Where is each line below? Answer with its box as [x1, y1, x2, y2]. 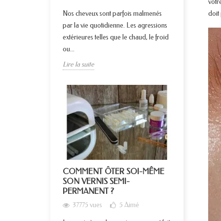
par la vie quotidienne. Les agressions [63, 21, 167, 30]
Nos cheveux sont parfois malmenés [63, 9, 162, 18]
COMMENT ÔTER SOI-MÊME [63, 167, 164, 177]
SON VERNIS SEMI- [63, 177, 130, 186]
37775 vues [73, 201, 102, 210]
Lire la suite [63, 60, 94, 69]
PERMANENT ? [63, 186, 114, 196]
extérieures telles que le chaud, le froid [63, 33, 169, 41]
